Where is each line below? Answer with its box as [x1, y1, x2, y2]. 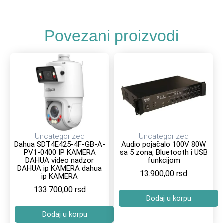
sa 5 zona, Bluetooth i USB [119, 147, 208, 157]
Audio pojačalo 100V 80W [121, 139, 206, 149]
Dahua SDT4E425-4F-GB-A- [14, 139, 105, 149]
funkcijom [147, 155, 180, 165]
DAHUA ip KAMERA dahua [17, 163, 102, 173]
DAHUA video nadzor [25, 155, 94, 165]
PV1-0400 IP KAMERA [23, 147, 96, 157]
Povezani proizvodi [44, 26, 179, 45]
